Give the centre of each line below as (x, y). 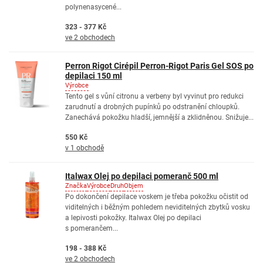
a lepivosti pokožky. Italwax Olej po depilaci (133, 218)
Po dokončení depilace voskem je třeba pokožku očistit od (157, 197)
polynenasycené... (93, 7)
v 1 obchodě (85, 148)
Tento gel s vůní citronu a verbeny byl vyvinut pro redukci (154, 96)
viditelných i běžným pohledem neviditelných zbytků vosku (158, 207)
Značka (76, 186)
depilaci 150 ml (94, 76)
